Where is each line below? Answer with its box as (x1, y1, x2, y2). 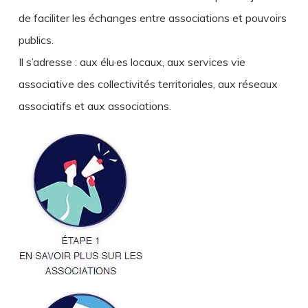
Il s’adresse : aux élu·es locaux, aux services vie (18, 55, 245, 69)
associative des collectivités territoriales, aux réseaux (18, 77, 278, 91)
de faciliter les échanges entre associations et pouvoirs (18, 11, 287, 25)
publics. (18, 33, 54, 47)
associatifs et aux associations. (18, 99, 171, 113)
